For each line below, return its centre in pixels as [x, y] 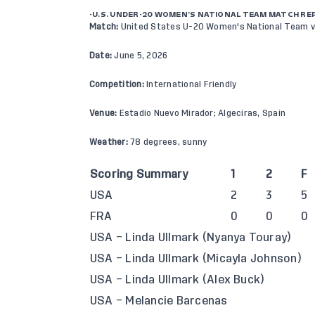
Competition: [117, 85]
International [173, 85]
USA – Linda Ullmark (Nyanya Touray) [191, 238]
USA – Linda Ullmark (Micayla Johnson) [196, 259]
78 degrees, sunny [167, 142]
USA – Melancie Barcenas [159, 301]
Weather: [109, 142]
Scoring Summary [139, 175]
